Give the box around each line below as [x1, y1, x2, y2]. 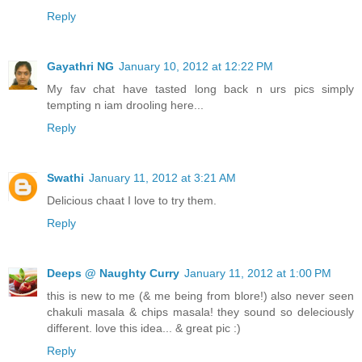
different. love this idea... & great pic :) [47, 322, 241, 335]
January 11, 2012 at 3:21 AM [89, 171, 236, 185]
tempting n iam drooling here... [47, 99, 204, 112]
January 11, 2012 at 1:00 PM [184, 267, 331, 280]
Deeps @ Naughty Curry [47, 267, 179, 280]
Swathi [47, 171, 84, 185]
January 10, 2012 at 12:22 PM [119, 60, 273, 74]
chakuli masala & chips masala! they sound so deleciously [47, 305, 354, 319]
